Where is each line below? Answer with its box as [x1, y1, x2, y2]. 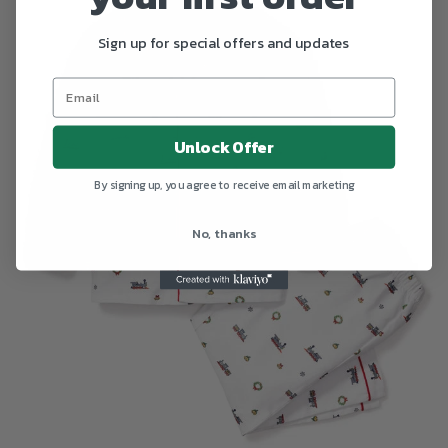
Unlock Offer [174, 135, 274, 160]
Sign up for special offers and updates [98, 32, 350, 54]
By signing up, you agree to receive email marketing [93, 176, 355, 194]
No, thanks [192, 223, 256, 243]
